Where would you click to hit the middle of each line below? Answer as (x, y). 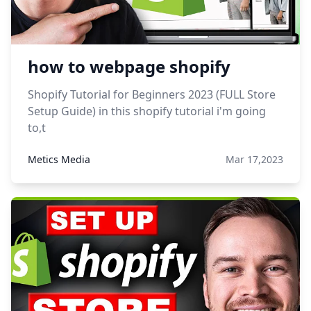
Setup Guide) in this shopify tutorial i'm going (147, 111)
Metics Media (59, 159)
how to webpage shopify (129, 66)
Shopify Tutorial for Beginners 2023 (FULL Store (152, 94)
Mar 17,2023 (254, 159)
